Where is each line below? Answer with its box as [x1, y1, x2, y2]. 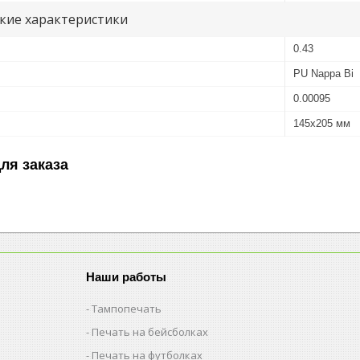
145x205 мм [293, 117, 350, 129]
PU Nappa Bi [293, 67, 354, 80]
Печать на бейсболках [92, 324, 209, 339]
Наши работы [86, 269, 167, 284]
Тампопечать [92, 301, 162, 316]
